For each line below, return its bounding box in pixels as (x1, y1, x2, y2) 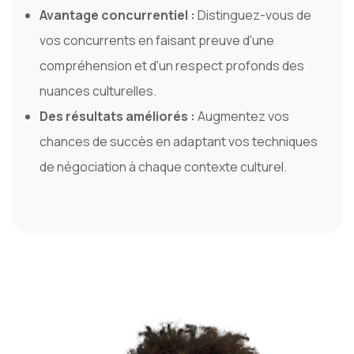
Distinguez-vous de (198, 6, 311, 24)
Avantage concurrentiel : (40, 6, 198, 24)
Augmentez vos (198, 107, 289, 126)
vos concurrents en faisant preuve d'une (40, 32, 274, 50)
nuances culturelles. (40, 82, 156, 100)
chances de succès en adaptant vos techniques (40, 133, 318, 151)
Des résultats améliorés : (40, 107, 198, 126)
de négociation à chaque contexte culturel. (40, 158, 287, 176)
